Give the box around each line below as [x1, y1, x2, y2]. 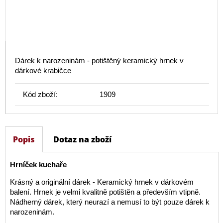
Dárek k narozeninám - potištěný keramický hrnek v [15, 56, 184, 65]
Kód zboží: [23, 90, 58, 99]
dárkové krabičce [15, 66, 71, 75]
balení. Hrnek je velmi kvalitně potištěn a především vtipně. [9, 188, 201, 197]
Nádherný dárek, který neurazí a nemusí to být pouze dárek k [9, 198, 210, 207]
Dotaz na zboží [53, 134, 111, 145]
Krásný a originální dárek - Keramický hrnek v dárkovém [9, 178, 194, 187]
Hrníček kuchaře [9, 160, 67, 169]
